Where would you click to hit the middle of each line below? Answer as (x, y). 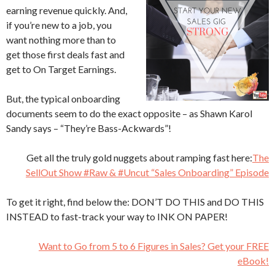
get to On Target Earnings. (61, 69)
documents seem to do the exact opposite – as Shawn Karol (129, 113)
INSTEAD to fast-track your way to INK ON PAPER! (117, 216)
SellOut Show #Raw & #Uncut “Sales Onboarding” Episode (147, 172)
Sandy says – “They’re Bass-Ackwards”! (89, 128)
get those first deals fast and (65, 54)
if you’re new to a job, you (59, 25)
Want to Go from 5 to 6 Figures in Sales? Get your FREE (154, 246)
